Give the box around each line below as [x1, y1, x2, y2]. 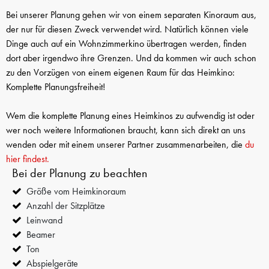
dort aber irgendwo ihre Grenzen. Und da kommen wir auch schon [6, 51, 256, 64]
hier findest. [6, 152, 49, 165]
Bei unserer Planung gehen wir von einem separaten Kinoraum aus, [6, 8, 256, 21]
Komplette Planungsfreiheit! [6, 80, 105, 93]
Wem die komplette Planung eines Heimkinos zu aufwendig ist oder [6, 109, 255, 122]
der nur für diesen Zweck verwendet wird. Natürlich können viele [6, 22, 249, 35]
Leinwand [26, 213, 62, 226]
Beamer [26, 228, 55, 241]
